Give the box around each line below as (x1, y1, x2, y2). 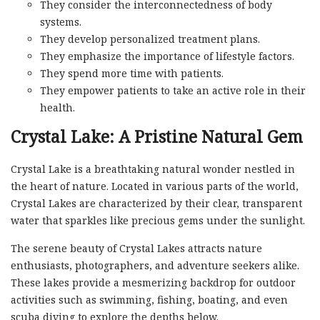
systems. (39, 14, 81, 29)
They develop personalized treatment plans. (39, 31, 260, 46)
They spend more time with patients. (39, 66, 224, 80)
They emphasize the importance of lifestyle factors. (39, 49, 294, 63)
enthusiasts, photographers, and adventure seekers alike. (11, 259, 299, 273)
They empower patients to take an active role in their (39, 83, 306, 97)
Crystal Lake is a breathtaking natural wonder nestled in (11, 162, 295, 176)
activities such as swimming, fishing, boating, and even (11, 293, 288, 307)
